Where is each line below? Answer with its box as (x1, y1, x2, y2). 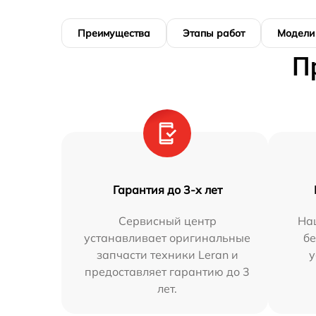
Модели (277, 26, 315, 39)
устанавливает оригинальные (84, 230, 251, 245)
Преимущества (78, 26, 150, 39)
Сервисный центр (118, 213, 217, 228)
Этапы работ (183, 26, 245, 39)
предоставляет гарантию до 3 (85, 264, 250, 279)
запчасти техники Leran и (96, 247, 238, 262)
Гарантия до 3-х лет (112, 182, 222, 197)
